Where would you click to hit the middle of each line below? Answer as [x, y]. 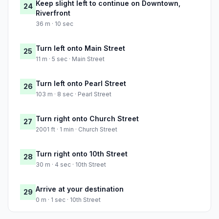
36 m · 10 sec [55, 24]
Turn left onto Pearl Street [81, 84]
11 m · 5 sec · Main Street [70, 59]
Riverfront [53, 13]
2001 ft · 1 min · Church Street [77, 130]
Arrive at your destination [80, 189]
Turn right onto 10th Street [82, 154]
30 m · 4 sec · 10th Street [71, 165]
